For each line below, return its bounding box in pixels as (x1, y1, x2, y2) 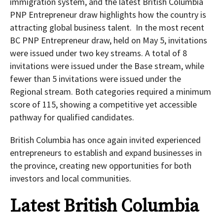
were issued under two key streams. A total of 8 (10, 47, 187, 59)
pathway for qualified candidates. (10, 111, 134, 123)
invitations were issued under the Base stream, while (10, 60, 204, 72)
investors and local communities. (10, 173, 131, 184)
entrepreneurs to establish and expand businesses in (10, 147, 202, 159)
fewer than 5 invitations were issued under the (10, 73, 181, 85)
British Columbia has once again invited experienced (10, 134, 201, 146)
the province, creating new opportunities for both (10, 160, 191, 172)
